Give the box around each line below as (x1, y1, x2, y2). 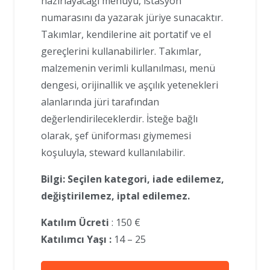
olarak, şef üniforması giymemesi (41, 129, 191, 143)
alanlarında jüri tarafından (41, 95, 159, 109)
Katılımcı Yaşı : (41, 233, 111, 246)
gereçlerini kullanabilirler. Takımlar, (41, 45, 201, 58)
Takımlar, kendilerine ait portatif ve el (41, 28, 211, 42)
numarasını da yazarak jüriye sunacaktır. (41, 11, 223, 25)
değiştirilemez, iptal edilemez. (41, 189, 190, 203)
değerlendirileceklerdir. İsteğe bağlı (41, 112, 198, 126)
